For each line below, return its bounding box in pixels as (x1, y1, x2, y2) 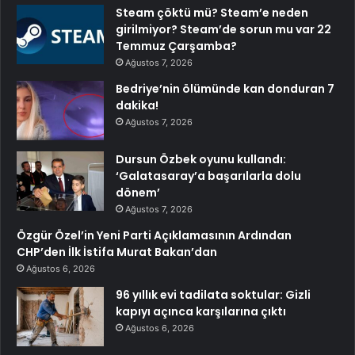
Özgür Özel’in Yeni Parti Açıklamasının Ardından (17, 227, 292, 243)
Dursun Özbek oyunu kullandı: (116, 151, 286, 167)
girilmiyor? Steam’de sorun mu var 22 (116, 21, 331, 37)
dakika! (116, 97, 158, 113)
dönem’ (116, 184, 160, 200)
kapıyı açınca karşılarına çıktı (116, 303, 286, 319)
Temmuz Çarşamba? (116, 37, 237, 54)
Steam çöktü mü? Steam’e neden (116, 4, 308, 21)
